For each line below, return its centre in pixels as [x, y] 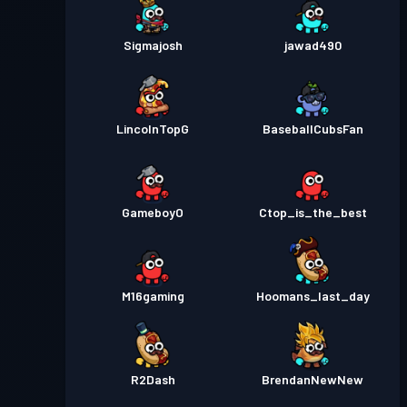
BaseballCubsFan [313, 129]
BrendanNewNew [313, 379]
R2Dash [153, 379]
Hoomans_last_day [313, 296]
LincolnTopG [153, 129]
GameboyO [153, 212]
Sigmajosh [153, 45]
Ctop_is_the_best [313, 212]
